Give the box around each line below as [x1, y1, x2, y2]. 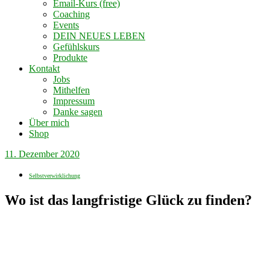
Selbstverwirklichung [29, 172, 80, 179]
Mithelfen [53, 85, 90, 95]
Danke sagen [53, 107, 102, 117]
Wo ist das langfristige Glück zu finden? [5, 192, 252, 208]
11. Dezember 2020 [5, 149, 80, 159]
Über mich [29, 118, 69, 128]
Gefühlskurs [53, 42, 99, 52]
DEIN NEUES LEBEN [53, 31, 145, 41]
